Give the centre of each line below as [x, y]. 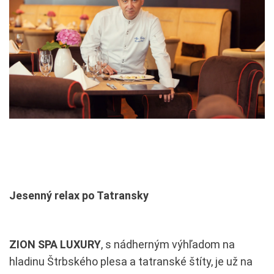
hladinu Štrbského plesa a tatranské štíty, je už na [131, 261]
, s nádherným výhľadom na [168, 244]
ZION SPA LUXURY [55, 244]
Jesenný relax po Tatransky [79, 195]
